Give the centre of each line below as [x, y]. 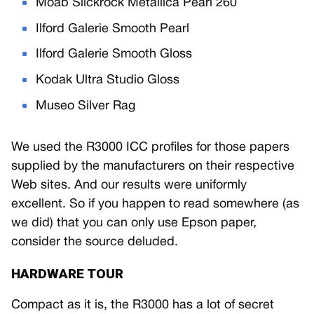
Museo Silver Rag [86, 106]
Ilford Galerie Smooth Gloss [114, 55]
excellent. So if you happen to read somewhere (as [155, 204]
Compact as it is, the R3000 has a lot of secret [143, 305]
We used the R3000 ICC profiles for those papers [150, 147]
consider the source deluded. [95, 242]
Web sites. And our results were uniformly [129, 185]
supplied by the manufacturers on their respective [153, 166]
